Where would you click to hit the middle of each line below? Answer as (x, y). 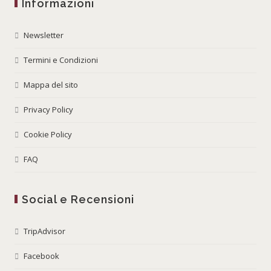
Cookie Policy (48, 134)
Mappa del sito (51, 84)
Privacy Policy (49, 109)
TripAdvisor (45, 231)
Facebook (42, 256)
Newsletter (44, 35)
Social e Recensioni (78, 199)
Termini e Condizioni (61, 60)
